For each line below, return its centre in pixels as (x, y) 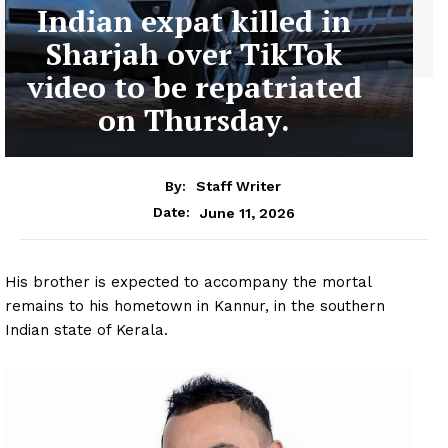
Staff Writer (238, 186)
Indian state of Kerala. (86, 330)
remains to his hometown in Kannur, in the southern (195, 306)
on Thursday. (194, 119)
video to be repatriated (194, 86)
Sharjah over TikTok (194, 53)
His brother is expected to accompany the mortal (188, 282)
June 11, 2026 (247, 212)
